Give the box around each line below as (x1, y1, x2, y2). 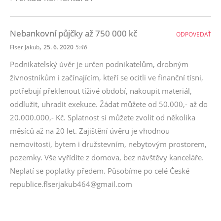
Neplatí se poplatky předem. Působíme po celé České (10, 166, 189, 176)
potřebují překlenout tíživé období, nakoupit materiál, (10, 86, 192, 96)
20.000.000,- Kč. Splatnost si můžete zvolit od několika (10, 112, 195, 122)
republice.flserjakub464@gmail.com (10, 179, 132, 189)
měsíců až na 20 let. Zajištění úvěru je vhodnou (10, 126, 170, 136)
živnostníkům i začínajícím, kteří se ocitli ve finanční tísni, (10, 73, 203, 82)
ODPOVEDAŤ (176, 30, 211, 38)
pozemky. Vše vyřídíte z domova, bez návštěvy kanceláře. (10, 152, 204, 162)
